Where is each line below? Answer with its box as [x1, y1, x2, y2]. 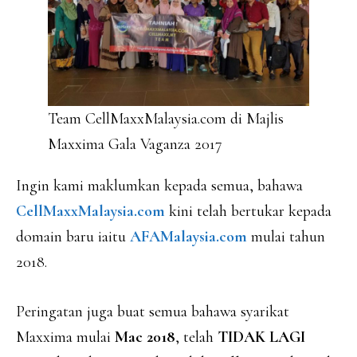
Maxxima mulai [16, 328, 115, 347]
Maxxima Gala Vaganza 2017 [48, 135, 222, 154]
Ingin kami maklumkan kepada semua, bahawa [16, 176, 303, 195]
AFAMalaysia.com [130, 227, 247, 246]
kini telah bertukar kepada [165, 202, 331, 221]
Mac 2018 [115, 328, 175, 347]
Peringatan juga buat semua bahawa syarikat [16, 302, 289, 321]
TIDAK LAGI [218, 328, 305, 347]
